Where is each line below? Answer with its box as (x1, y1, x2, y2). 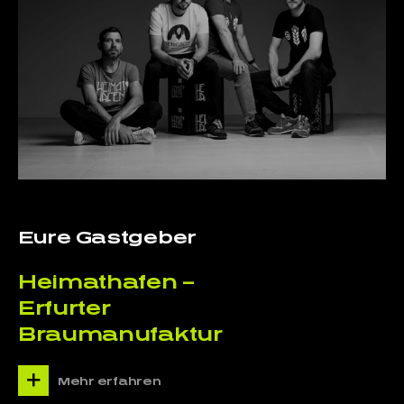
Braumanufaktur (17, 322, 223, 345)
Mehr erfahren (57, 374, 161, 388)
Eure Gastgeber (17, 226, 197, 248)
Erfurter (17, 296, 111, 319)
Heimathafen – (17, 270, 195, 293)
